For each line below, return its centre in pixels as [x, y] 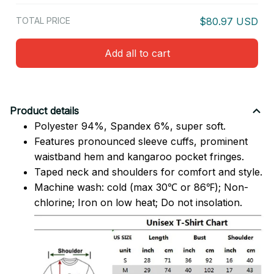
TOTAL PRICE [43, 21]
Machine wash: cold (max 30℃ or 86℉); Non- [141, 187]
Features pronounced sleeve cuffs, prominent [141, 141]
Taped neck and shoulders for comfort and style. [148, 172]
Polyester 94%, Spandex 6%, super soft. [130, 126]
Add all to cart [137, 53]
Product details [44, 111]
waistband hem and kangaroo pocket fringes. [139, 156]
